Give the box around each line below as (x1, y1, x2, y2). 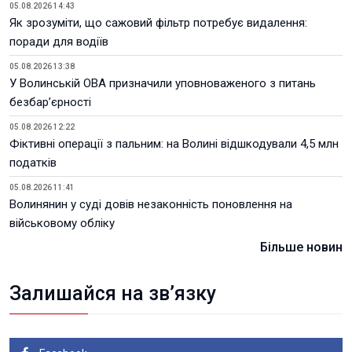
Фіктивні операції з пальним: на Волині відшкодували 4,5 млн (9, 137, 339, 151)
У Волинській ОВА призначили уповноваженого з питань (9, 76, 316, 90)
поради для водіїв (9, 35, 108, 49)
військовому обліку (9, 216, 115, 230)
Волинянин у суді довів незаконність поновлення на (9, 197, 292, 211)
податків (9, 156, 57, 170)
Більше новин (260, 240, 343, 255)
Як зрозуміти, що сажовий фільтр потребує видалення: (9, 16, 307, 30)
